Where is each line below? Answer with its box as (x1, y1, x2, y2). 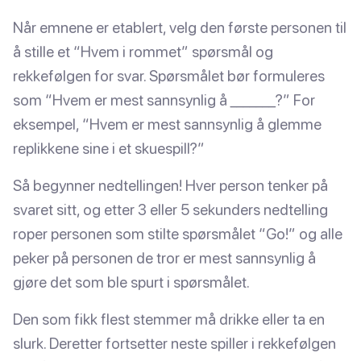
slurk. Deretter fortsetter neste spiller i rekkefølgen (13, 334, 336, 352)
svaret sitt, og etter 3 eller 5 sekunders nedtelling (13, 200, 328, 218)
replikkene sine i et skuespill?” (13, 139, 205, 157)
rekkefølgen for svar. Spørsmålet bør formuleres (13, 66, 325, 85)
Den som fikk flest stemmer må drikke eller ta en (13, 309, 325, 328)
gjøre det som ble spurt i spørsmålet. (13, 272, 250, 291)
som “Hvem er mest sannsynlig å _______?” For (13, 90, 315, 109)
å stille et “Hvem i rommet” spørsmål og (13, 42, 273, 60)
